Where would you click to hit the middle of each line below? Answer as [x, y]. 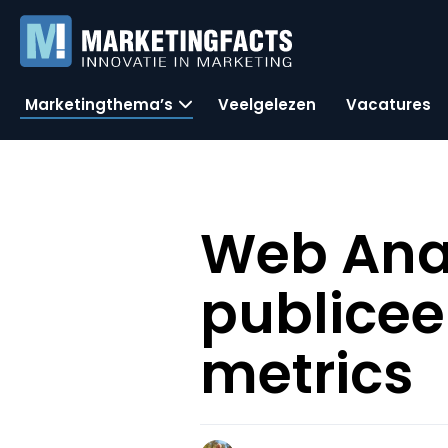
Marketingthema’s [99, 104]
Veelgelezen [267, 104]
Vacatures [388, 104]
